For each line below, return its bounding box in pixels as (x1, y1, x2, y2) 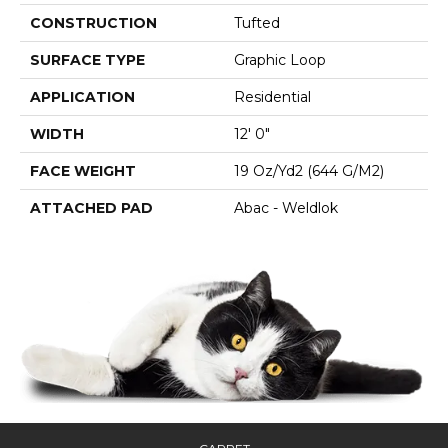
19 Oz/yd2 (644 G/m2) (234, 162, 384, 181)
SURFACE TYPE (30, 51, 145, 70)
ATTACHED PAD (30, 199, 153, 218)
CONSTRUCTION (30, 14, 157, 33)
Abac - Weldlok (234, 199, 338, 218)
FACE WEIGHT (30, 162, 136, 181)
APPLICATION (30, 88, 135, 107)
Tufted (234, 14, 280, 33)
